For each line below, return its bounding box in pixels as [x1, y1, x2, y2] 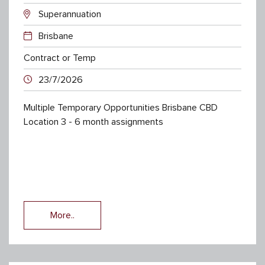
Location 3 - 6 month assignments [24, 117, 163, 127]
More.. [50, 210, 75, 220]
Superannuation [38, 9, 101, 19]
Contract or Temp [24, 53, 96, 63]
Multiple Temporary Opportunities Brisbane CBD [24, 102, 218, 112]
